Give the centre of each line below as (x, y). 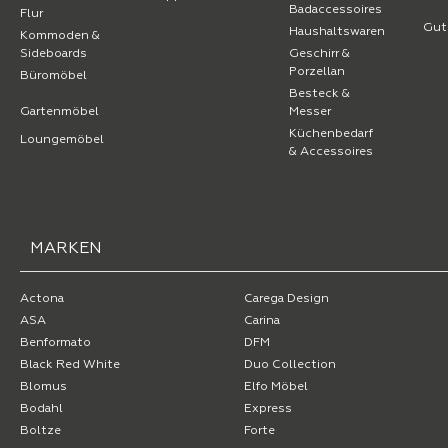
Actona (42, 299)
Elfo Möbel (276, 387)
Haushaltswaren (336, 32)
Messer (309, 112)
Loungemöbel (62, 140)
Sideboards (53, 54)
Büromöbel (53, 76)
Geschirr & (319, 54)
